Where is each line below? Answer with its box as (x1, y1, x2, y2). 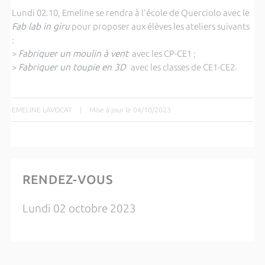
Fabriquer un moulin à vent (18, 49, 128, 59)
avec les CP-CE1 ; (128, 49, 196, 59)
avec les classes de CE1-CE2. (130, 62, 237, 72)
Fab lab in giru (11, 21, 70, 31)
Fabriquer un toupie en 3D (18, 62, 126, 72)
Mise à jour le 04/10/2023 (89, 106, 171, 114)
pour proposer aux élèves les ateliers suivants (69, 21, 250, 31)
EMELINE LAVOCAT (11, 106, 72, 114)
